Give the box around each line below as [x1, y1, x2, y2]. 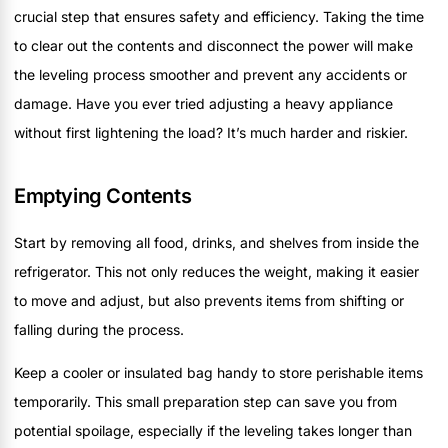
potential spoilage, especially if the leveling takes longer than [14, 422, 412, 440]
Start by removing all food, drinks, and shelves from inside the [14, 233, 419, 251]
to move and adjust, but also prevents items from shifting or [14, 291, 404, 309]
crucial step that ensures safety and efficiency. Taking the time [14, 7, 424, 25]
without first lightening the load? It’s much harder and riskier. [14, 123, 408, 141]
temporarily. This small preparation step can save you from [14, 393, 397, 411]
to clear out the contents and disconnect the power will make [14, 36, 413, 54]
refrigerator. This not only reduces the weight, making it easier [14, 262, 419, 280]
